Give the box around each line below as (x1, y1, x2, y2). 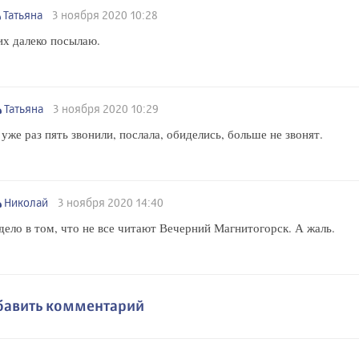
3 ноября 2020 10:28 (50, 8, 163, 22)
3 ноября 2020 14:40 (55, 196, 168, 210)
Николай (2, 196, 55, 210)
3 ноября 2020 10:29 (50, 102, 163, 116)
